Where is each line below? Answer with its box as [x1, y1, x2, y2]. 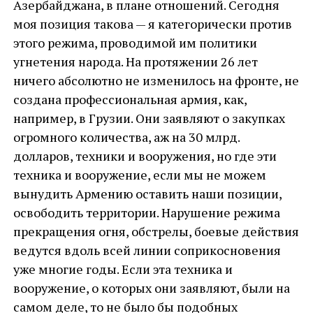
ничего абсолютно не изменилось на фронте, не [13, 72, 299, 89]
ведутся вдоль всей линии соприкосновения [13, 242, 281, 259]
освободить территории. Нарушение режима [13, 204, 280, 221]
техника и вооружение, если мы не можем [13, 166, 266, 183]
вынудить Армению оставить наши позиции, [13, 185, 282, 202]
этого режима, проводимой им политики [13, 34, 257, 51]
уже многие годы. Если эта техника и [13, 261, 233, 277]
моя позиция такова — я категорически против [13, 15, 292, 32]
